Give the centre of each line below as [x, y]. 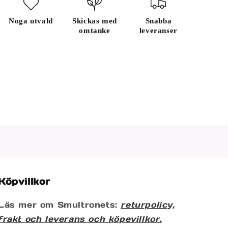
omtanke [95, 31]
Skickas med [95, 21]
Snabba [159, 21]
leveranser [158, 31]
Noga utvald [31, 21]
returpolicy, [148, 204]
